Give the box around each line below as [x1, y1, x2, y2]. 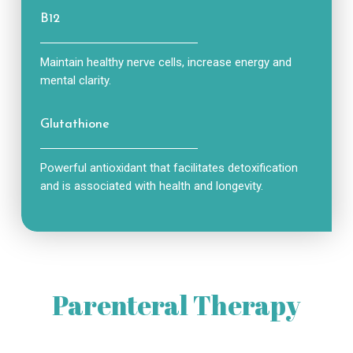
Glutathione [39, 117, 110, 131]
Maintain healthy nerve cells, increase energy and [39, 54, 292, 69]
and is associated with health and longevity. [39, 178, 263, 193]
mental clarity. [39, 72, 111, 87]
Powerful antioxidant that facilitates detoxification [39, 160, 298, 175]
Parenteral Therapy [52, 287, 301, 324]
